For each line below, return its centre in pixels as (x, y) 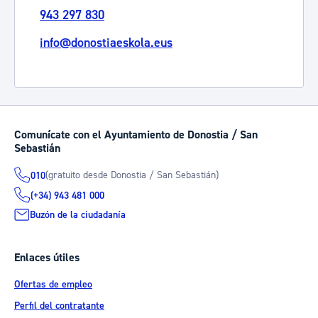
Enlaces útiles (47, 258)
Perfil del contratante (59, 306)
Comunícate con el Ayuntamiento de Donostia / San (136, 135)
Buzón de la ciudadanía (78, 215)
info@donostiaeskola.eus (106, 43)
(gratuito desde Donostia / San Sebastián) (132, 175)
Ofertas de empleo (53, 284)
